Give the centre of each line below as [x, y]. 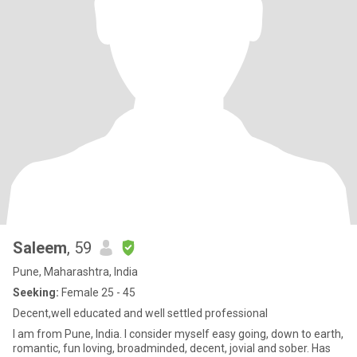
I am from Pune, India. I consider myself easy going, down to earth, [25, 334]
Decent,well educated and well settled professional [140, 313]
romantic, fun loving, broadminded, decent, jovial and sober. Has [172, 348]
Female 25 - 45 [97, 292]
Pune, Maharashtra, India [75, 272]
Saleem [40, 248]
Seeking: [36, 292]
